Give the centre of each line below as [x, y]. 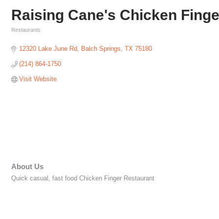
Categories [25, 37]
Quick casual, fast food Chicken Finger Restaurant [83, 178]
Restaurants [26, 30]
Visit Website [38, 79]
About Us [27, 167]
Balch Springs [101, 49]
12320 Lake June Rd [48, 49]
